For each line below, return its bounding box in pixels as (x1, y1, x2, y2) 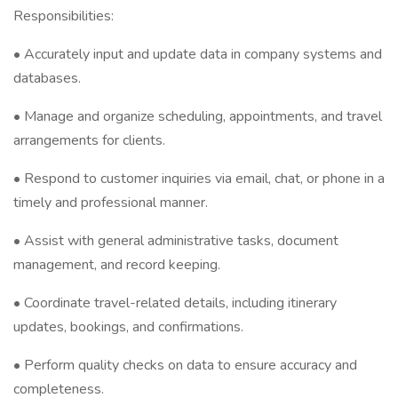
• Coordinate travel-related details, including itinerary (13, 293, 337, 313)
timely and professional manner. (13, 193, 208, 212)
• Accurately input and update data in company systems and (13, 44, 382, 64)
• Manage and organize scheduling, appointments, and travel (13, 107, 382, 126)
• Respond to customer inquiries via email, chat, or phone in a (13, 169, 385, 188)
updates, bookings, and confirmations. (13, 317, 243, 337)
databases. (13, 68, 81, 88)
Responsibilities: (13, 6, 114, 26)
